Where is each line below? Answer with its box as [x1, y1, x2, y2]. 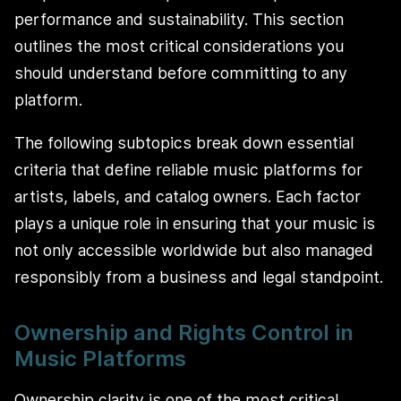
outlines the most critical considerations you [14, 36, 344, 55]
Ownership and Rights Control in [14, 319, 354, 346]
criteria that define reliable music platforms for [14, 159, 363, 179]
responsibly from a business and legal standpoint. [14, 267, 383, 286]
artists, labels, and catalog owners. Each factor [14, 186, 361, 206]
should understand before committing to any [14, 63, 347, 82]
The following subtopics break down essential [14, 132, 354, 152]
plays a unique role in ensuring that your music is [14, 213, 375, 233]
